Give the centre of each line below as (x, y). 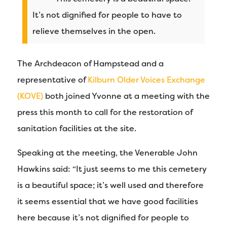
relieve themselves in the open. (94, 31)
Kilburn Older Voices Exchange (146, 80)
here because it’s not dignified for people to (103, 217)
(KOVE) (30, 96)
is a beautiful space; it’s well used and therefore (110, 185)
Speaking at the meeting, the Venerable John (107, 153)
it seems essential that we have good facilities (108, 201)
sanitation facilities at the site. (77, 128)
